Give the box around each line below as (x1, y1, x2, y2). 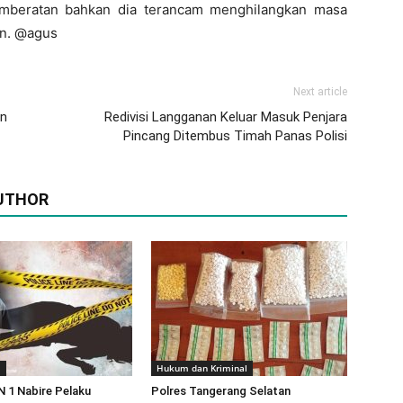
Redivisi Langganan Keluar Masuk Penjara (104, 109, 347, 125)
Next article (293, 85, 347, 98)
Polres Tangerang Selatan (151, 384, 291, 398)
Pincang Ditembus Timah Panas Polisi (123, 128, 347, 144)
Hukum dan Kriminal (157, 362, 247, 374)
